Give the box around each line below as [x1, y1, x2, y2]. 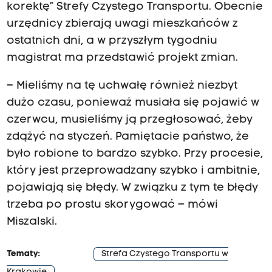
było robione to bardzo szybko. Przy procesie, [6, 148, 263, 160]
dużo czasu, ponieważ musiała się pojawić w [6, 97, 259, 109]
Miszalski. [6, 216, 57, 228]
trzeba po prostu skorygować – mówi [6, 199, 218, 211]
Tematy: [6, 249, 40, 259]
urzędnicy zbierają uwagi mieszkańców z [6, 18, 238, 30]
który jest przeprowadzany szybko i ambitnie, [6, 165, 260, 177]
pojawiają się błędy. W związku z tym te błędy [6, 182, 258, 194]
